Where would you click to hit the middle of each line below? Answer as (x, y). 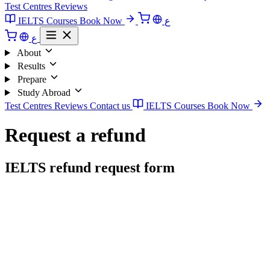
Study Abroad (44, 93)
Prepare (32, 79)
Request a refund (75, 135)
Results (31, 66)
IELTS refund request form (90, 167)
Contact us (111, 106)
